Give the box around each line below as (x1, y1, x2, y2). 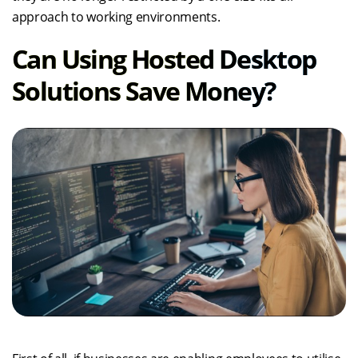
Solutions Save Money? (12, 73, 276, 108)
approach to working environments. (12, 7, 221, 26)
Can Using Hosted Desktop (12, 41, 316, 76)
